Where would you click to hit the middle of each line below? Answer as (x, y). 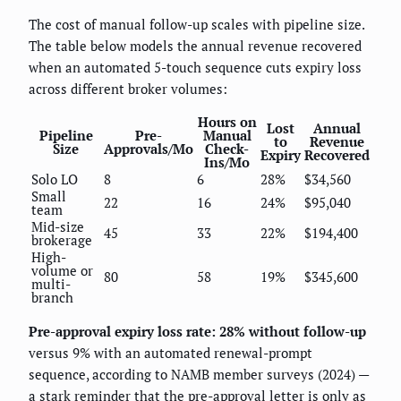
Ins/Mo (227, 162)
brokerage (62, 239)
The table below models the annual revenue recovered (195, 45)
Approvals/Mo (149, 148)
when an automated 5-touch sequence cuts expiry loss (195, 67)
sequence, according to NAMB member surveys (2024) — (199, 374)
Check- (227, 148)
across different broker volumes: (128, 88)
